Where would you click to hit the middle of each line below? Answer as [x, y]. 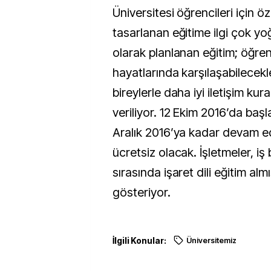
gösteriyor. [142, 192]
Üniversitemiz [211, 240]
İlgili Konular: [139, 240]
